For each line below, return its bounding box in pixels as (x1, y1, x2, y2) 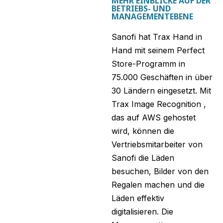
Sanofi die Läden (111, 153, 174, 163)
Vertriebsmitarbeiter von (111, 139, 203, 150)
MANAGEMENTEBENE (111, 11, 193, 22)
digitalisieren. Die (111, 207, 173, 217)
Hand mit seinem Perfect (111, 45, 205, 56)
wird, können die (111, 126, 174, 136)
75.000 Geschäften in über (111, 72, 213, 83)
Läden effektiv (111, 193, 164, 204)
